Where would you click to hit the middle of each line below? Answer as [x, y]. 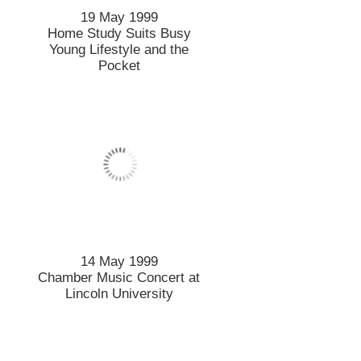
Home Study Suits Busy [119, 33]
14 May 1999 [119, 261]
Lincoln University [119, 293]
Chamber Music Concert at [119, 277]
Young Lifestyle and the [119, 49]
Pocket [119, 65]
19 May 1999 [119, 17]
